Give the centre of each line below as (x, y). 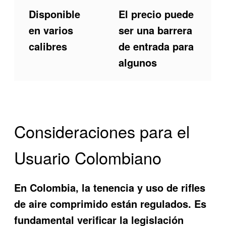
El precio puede (156, 14)
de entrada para (156, 46)
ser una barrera (155, 30)
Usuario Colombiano (88, 158)
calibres (48, 46)
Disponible (54, 14)
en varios (51, 30)
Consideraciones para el (102, 131)
